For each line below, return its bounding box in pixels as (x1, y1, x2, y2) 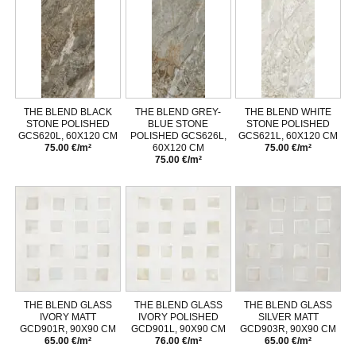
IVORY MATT (39, 311, 96, 323)
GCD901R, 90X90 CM (19, 323, 116, 335)
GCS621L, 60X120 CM (238, 130, 339, 142)
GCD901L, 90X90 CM (130, 323, 226, 335)
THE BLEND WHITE (245, 106, 332, 118)
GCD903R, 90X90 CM (240, 323, 337, 335)
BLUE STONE (148, 118, 208, 130)
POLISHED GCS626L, (130, 130, 226, 142)
